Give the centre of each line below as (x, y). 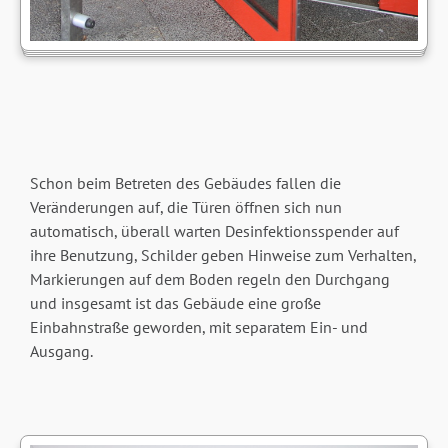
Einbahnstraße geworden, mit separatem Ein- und (198, 327)
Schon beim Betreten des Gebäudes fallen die (185, 183)
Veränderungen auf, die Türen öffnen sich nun (185, 207)
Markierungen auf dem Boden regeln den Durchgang (209, 279)
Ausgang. (61, 351)
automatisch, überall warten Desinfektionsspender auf (214, 231)
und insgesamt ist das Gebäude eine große (175, 303)
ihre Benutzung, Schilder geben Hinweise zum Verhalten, (222, 255)
